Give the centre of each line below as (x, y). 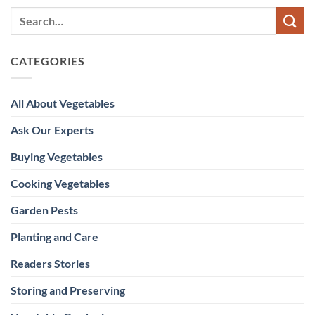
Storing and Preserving (68, 290)
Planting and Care (54, 237)
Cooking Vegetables (60, 184)
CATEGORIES (48, 60)
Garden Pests (44, 210)
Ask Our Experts (52, 130)
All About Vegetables (63, 103)
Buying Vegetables (57, 157)
